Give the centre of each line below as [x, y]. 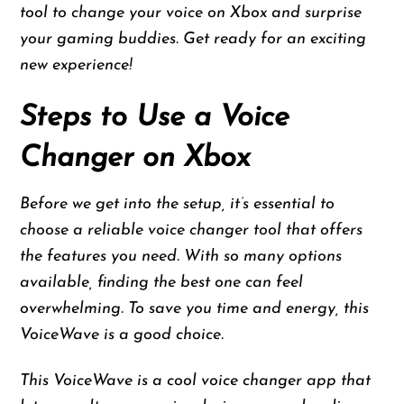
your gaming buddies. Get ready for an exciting [193, 40]
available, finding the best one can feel [162, 282]
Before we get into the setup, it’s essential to [178, 204]
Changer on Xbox [135, 158]
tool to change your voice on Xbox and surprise [191, 14]
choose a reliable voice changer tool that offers [192, 230]
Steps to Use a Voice [155, 118]
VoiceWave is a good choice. [122, 335]
